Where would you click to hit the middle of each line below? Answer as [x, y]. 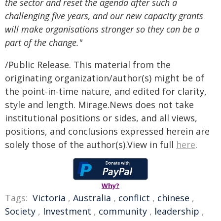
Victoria [49, 198]
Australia [92, 198]
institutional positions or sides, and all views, [101, 118]
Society [20, 211]
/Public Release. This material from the [88, 65]
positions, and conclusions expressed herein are [107, 131]
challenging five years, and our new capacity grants [104, 16]
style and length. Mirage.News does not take [99, 105]
